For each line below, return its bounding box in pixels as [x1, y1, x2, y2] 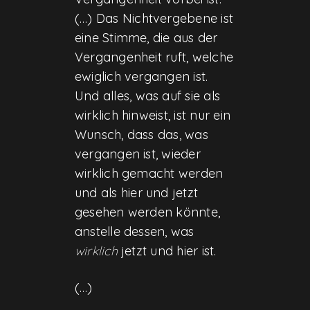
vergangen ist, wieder [74, 145, 201, 162]
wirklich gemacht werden [74, 165, 224, 181]
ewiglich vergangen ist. [74, 68, 208, 84]
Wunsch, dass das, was [74, 126, 208, 143]
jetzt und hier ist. [117, 242, 217, 259]
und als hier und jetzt [74, 184, 199, 201]
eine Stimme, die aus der [74, 29, 218, 46]
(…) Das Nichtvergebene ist [74, 10, 234, 26]
